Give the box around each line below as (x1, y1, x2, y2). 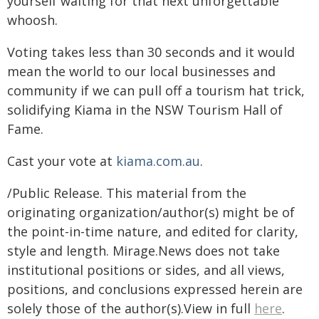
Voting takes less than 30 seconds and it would (7, 43, 295, 61)
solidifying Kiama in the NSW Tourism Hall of (7, 101, 283, 119)
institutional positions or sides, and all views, (7, 261, 285, 279)
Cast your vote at (7, 152, 116, 170)
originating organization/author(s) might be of (7, 204, 295, 221)
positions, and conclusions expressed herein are (7, 281, 303, 298)
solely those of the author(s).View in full (7, 300, 254, 318)
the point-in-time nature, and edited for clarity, (7, 223, 298, 241)
